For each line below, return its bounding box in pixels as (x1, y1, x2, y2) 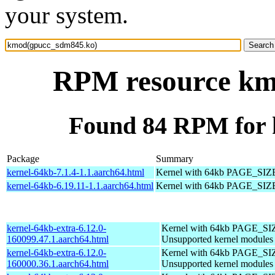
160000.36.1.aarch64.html (7, 258, 109, 269)
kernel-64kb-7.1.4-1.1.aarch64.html (7, 166, 144, 177)
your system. (5, 2, 128, 28)
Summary (156, 153, 193, 164)
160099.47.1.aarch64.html (7, 233, 109, 244)
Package (7, 153, 39, 164)
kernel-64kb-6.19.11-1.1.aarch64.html (7, 180, 153, 191)
